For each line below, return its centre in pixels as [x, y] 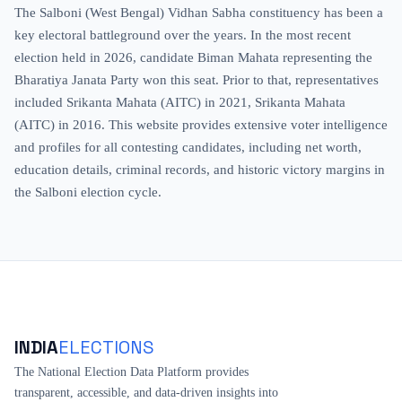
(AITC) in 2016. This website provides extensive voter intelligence [201, 124]
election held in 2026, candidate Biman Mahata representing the [193, 57]
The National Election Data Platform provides [131, 371]
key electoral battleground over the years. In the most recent [183, 35]
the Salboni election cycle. [88, 192]
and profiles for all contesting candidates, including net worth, [188, 147]
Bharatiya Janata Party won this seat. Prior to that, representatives [197, 79]
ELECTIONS [106, 347]
